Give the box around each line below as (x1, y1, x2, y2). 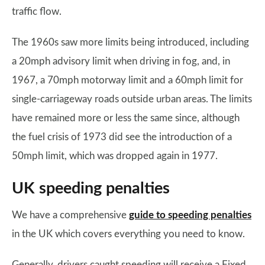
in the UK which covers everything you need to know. (12, 229, 245, 240)
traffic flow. (12, 7, 62, 17)
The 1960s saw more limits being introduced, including (12, 37, 249, 48)
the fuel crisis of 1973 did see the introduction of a (12, 132, 232, 143)
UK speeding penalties (12, 180, 170, 197)
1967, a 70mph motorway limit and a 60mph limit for (12, 75, 243, 86)
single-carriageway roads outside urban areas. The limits (12, 94, 252, 105)
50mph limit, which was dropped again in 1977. (12, 151, 218, 161)
